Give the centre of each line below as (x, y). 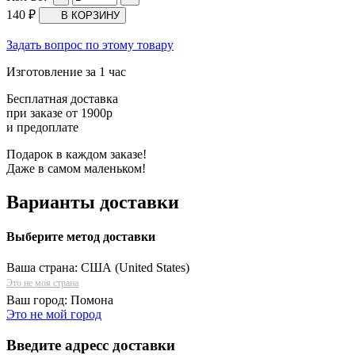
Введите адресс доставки (91, 345)
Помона (92, 300)
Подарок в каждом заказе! (76, 154)
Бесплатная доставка (62, 98)
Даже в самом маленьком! (76, 168)
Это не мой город (54, 315)
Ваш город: (38, 300)
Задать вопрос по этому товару (90, 44)
